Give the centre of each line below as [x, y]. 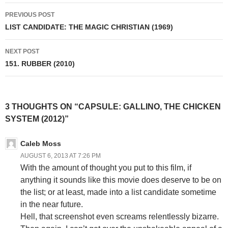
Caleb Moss [41, 143]
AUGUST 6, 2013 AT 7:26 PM [61, 155]
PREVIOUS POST [30, 15]
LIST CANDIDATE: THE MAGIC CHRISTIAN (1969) [89, 27]
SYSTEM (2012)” [37, 119]
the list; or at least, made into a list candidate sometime [118, 192]
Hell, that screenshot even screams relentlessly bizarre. [120, 216]
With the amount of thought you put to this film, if [106, 167]
